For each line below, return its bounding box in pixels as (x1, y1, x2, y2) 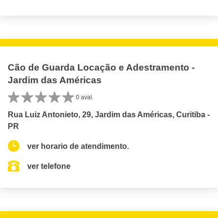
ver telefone (27, 162, 71, 170)
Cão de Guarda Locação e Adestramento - (8, 62, 195, 73)
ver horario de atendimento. (27, 142, 129, 150)
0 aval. (76, 93, 93, 101)
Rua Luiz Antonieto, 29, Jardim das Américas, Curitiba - (8, 110, 210, 119)
